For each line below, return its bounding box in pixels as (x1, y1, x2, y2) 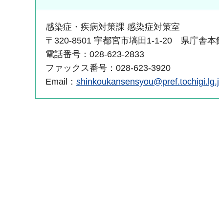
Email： (45, 76, 76, 87)
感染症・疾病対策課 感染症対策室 (45, 22, 180, 32)
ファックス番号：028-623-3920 (45, 63, 171, 73)
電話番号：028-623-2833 (45, 49, 144, 59)
